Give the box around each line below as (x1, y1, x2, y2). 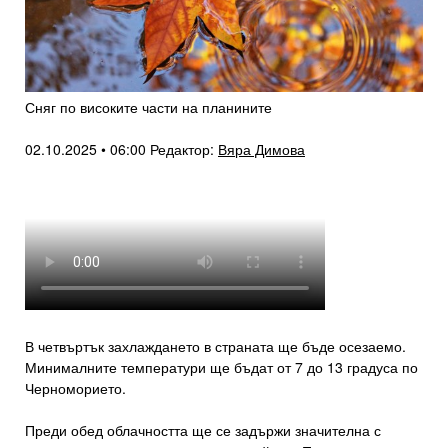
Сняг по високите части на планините (25, 97, 272, 118)
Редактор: (150, 139, 218, 160)
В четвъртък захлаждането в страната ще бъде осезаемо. (25, 336, 406, 357)
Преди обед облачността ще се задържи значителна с (25, 420, 381, 441)
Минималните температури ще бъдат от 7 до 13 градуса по (25, 357, 418, 378)
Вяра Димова (218, 139, 305, 160)
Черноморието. (25, 378, 126, 399)
